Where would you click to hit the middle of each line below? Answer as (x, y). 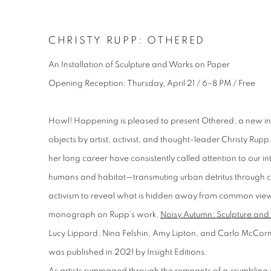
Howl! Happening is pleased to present (125, 121)
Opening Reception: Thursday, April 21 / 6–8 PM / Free (152, 84)
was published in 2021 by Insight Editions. (128, 253)
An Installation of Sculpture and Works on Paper (139, 65)
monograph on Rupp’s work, (104, 215)
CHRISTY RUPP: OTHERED (127, 41)
